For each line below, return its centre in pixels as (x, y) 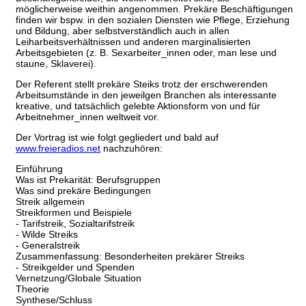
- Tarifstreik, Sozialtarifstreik (75, 224)
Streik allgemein (50, 202)
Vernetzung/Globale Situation (79, 278)
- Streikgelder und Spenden (75, 267)
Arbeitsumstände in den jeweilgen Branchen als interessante (146, 95)
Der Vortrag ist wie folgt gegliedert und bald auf (117, 138)
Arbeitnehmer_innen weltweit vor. (87, 117)
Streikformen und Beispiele (74, 213)
